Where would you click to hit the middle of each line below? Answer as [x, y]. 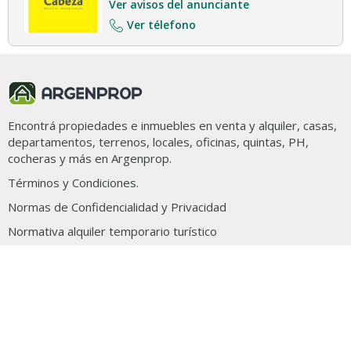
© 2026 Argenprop [100, 297]
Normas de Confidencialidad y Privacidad [117, 207]
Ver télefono [161, 25]
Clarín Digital [84, 256]
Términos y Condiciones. [73, 183]
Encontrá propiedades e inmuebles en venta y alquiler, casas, [172, 125]
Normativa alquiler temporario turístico [112, 231]
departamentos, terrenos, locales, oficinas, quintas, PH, [158, 142]
